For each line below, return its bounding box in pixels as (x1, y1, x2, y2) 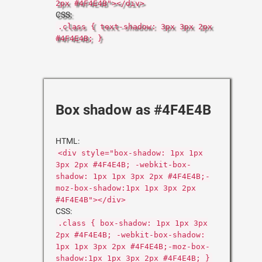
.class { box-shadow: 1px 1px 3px (58, 219, 208, 227)
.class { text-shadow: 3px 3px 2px (58, 22, 212, 31)
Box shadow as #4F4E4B (56, 102, 211, 118)
